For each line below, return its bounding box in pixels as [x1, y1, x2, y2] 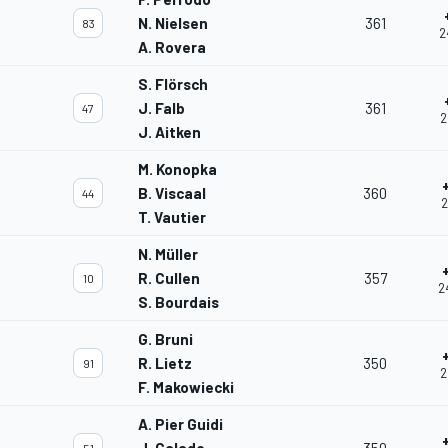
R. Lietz [138, 354, 192, 373]
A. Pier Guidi [138, 415, 223, 434]
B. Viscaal [138, 184, 206, 203]
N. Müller [138, 245, 198, 264]
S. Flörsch [138, 75, 208, 94]
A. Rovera [138, 38, 206, 57]
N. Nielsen [138, 14, 208, 33]
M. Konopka [138, 160, 217, 179]
